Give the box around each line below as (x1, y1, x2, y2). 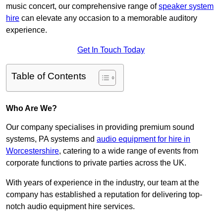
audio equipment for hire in (97, 135, 190, 144)
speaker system (159, 2, 214, 11)
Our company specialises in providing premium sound (6, 123, 194, 132)
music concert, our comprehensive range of (6, 2, 159, 11)
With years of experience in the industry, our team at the (6, 178, 199, 187)
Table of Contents (11, 71, 86, 82)
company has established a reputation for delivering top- (6, 190, 202, 199)
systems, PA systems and (6, 135, 97, 144)
